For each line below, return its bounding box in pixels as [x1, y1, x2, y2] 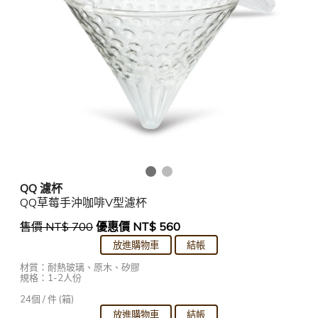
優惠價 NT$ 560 [96, 219, 180, 234]
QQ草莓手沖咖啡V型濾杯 [20, 194, 147, 209]
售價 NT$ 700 [20, 219, 93, 234]
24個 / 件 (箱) [20, 292, 74, 305]
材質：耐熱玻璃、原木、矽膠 [20, 261, 140, 273]
